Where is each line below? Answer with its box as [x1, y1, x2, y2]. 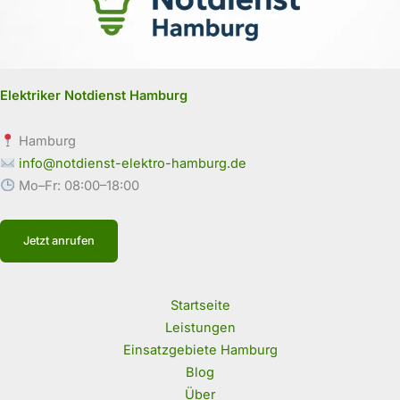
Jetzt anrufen [23, 234, 95, 248]
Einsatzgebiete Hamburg [122, 341, 278, 358]
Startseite [170, 296, 230, 313]
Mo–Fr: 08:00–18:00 [14, 177, 139, 194]
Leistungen [164, 319, 236, 336]
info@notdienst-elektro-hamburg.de [18, 154, 246, 171]
